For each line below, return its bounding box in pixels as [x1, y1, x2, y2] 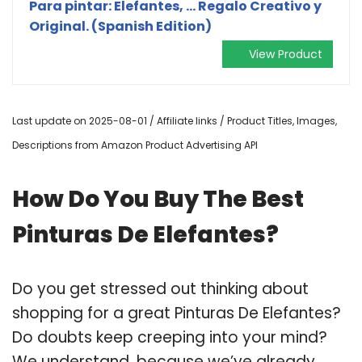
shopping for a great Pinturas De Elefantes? [12, 301, 341, 324]
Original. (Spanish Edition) [29, 16, 212, 36]
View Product [249, 45, 322, 62]
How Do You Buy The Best [12, 183, 304, 215]
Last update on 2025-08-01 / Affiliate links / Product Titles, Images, [12, 113, 337, 128]
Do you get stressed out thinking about [12, 277, 309, 300]
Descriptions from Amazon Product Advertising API [12, 137, 258, 152]
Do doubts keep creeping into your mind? [12, 326, 327, 348]
